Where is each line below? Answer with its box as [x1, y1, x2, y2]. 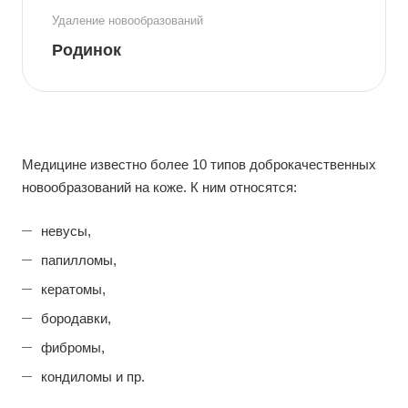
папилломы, [41, 252, 117, 269]
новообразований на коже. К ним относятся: [22, 179, 297, 196]
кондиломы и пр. [41, 369, 145, 385]
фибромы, [41, 340, 105, 356]
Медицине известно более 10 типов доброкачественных [22, 157, 376, 173]
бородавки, [41, 311, 111, 327]
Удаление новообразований [52, 14, 203, 27]
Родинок [52, 41, 121, 59]
